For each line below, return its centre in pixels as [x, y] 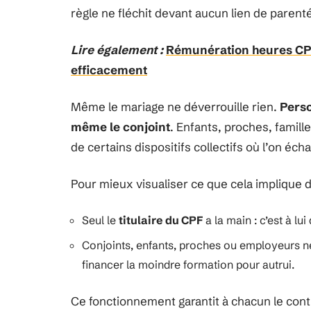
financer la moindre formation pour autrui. [188, 264]
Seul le [100, 220]
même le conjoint [120, 127]
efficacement [109, 70]
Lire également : [117, 50]
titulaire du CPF [161, 220]
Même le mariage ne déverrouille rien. [175, 107]
